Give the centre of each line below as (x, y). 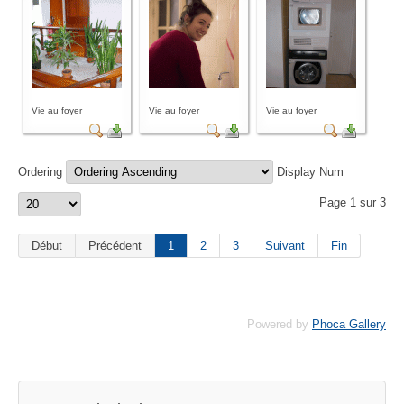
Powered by (280, 325)
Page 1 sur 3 (353, 203)
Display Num (310, 172)
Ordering (42, 172)
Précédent (115, 246)
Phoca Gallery (349, 325)
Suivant (285, 246)
